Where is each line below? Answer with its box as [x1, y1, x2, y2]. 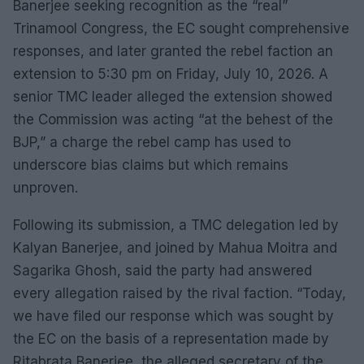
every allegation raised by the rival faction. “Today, [13, 285, 346, 301]
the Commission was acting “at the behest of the [13, 111, 333, 128]
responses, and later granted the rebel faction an [13, 43, 333, 59]
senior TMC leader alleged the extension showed [13, 89, 332, 105]
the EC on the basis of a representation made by [13, 331, 329, 347]
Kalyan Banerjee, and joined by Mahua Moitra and [13, 240, 337, 256]
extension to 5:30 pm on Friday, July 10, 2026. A [13, 66, 328, 82]
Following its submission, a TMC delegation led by [13, 217, 339, 233]
